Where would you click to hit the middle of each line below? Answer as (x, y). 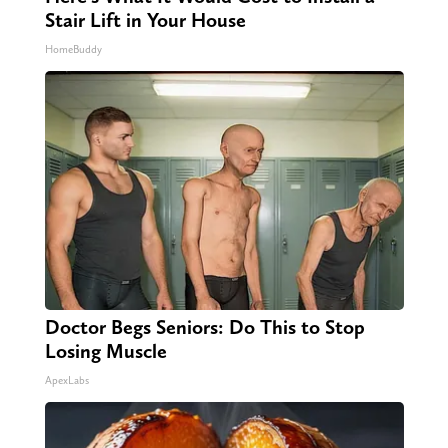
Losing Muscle (105, 351)
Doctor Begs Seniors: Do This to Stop (204, 327)
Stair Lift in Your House (145, 20)
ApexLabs (66, 381)
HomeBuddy (73, 50)
